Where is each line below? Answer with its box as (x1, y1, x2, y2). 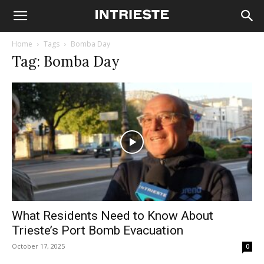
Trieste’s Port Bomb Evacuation (12, 223, 183, 238)
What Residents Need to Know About (12, 209, 213, 223)
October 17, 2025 (12, 242, 65, 251)
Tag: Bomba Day (12, 52, 119, 71)
